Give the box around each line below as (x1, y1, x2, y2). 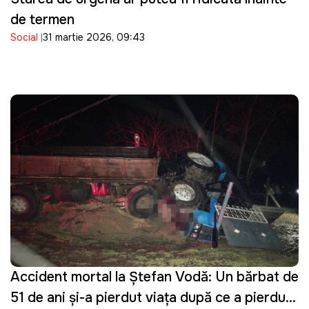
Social (10, 30, 38, 43)
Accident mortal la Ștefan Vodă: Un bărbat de (10, 268, 299, 286)
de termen (10, 10, 74, 28)
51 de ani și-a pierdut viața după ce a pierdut (10, 288, 291, 306)
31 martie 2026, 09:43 (43, 30, 145, 43)
